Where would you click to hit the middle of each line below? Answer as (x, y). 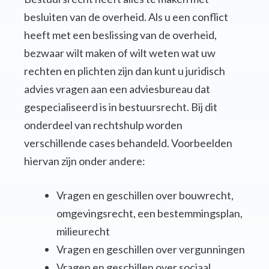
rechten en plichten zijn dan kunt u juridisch (125, 71)
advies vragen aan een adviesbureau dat (117, 89)
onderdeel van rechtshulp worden (103, 125)
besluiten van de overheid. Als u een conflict (126, 17)
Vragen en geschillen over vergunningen (151, 249)
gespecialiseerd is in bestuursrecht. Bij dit (121, 107)
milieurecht (83, 231)
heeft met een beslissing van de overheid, (120, 35)
